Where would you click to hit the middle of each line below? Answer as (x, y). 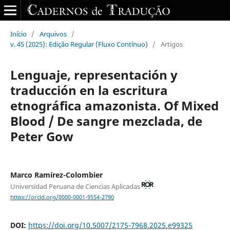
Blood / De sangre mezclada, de (106, 121)
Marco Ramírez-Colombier (56, 175)
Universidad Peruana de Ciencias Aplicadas (76, 186)
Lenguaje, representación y (94, 74)
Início (18, 34)
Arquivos (53, 34)
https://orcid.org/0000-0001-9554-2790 (62, 197)
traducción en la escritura (89, 90)
